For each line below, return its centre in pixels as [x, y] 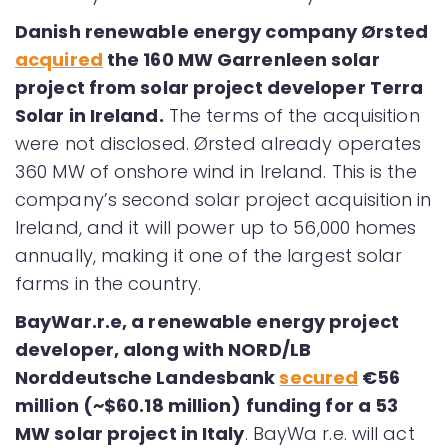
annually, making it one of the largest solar [209, 255]
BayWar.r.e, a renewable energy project [207, 321]
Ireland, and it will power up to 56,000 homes [216, 227]
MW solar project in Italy [130, 433]
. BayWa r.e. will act [329, 433]
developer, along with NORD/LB [163, 349]
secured [319, 377]
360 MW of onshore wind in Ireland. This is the [216, 171]
